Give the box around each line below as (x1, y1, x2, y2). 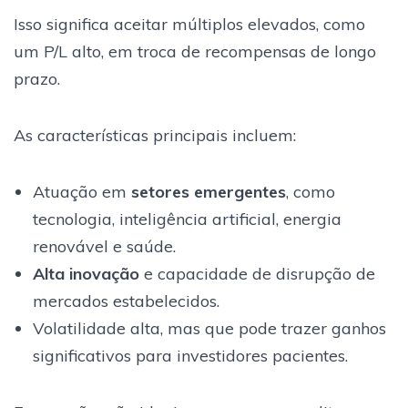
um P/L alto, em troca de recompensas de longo (14, 40, 376, 62)
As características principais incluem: (14, 124, 296, 146)
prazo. (14, 67, 60, 89)
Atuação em (32, 180, 131, 202)
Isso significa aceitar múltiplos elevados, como (14, 13, 365, 35)
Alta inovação (32, 262, 139, 284)
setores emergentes (130, 180, 286, 202)
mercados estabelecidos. (32, 290, 219, 311)
